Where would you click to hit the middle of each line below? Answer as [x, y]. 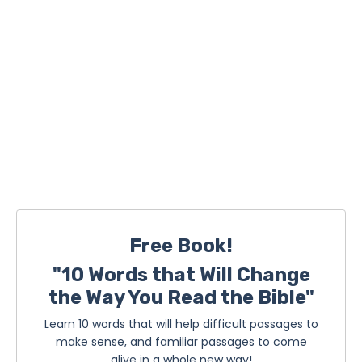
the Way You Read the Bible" [181, 297]
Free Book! [181, 245]
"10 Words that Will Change [181, 274]
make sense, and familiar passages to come [181, 341]
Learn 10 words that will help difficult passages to [181, 324]
